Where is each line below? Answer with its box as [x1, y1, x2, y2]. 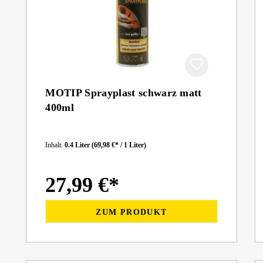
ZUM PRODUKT [96, 207, 167, 217]
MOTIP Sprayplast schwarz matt [45, 87, 202, 99]
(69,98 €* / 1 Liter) [92, 141, 147, 149]
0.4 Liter [65, 141, 92, 149]
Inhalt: [45, 141, 65, 149]
